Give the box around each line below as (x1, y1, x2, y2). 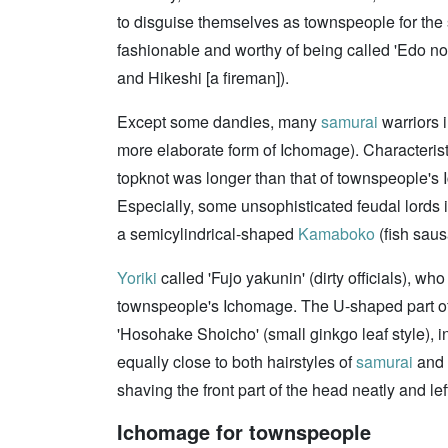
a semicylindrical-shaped (117, 222, 298, 245)
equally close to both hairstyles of (117, 350, 356, 373)
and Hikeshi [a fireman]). (117, 66, 289, 89)
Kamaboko (298, 222, 375, 245)
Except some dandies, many (117, 110, 321, 133)
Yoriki (117, 266, 157, 289)
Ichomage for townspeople (117, 417, 371, 446)
